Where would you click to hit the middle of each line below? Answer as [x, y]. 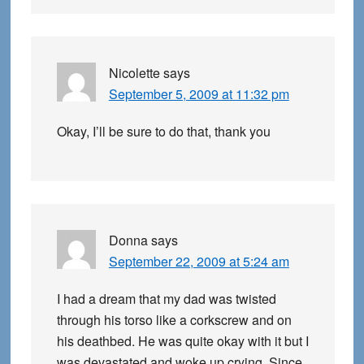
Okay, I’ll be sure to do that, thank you [163, 132]
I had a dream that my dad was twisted [166, 299]
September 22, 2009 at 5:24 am [199, 262]
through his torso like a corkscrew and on [174, 320]
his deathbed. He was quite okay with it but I [182, 341]
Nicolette [134, 73]
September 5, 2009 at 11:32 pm [199, 94]
